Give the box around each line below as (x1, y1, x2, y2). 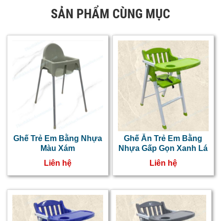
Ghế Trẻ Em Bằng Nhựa (13, 134, 102, 143)
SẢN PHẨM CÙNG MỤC (51, 6, 170, 21)
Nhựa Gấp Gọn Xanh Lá (118, 144, 208, 152)
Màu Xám (40, 144, 75, 152)
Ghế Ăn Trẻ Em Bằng (124, 134, 203, 143)
